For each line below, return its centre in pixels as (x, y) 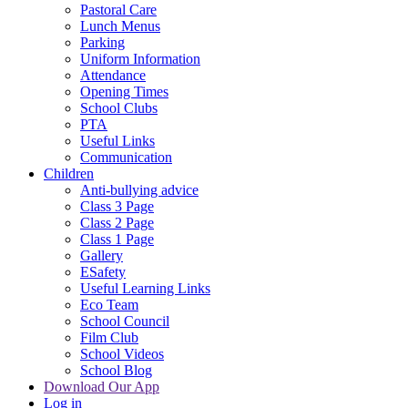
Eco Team (109, 304)
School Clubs (119, 107)
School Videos (122, 353)
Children (69, 173)
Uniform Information (140, 58)
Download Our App (102, 386)
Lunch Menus (120, 25)
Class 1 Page (117, 239)
